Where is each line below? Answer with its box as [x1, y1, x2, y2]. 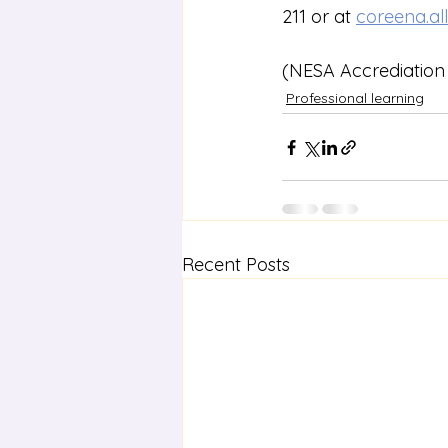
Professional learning [286, 89, 424, 107]
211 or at [282, 5, 356, 28]
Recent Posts [182, 253, 290, 276]
